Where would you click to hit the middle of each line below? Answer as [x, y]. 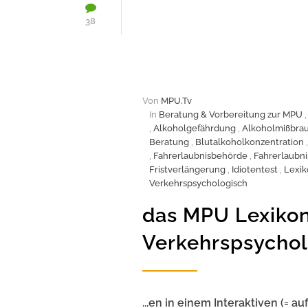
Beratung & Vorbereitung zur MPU [231, 114]
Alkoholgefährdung [195, 128]
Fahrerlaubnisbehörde [200, 155]
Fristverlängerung [187, 169]
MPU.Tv [176, 100]
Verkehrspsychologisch [198, 183]
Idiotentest [255, 169]
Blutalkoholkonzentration [250, 142]
